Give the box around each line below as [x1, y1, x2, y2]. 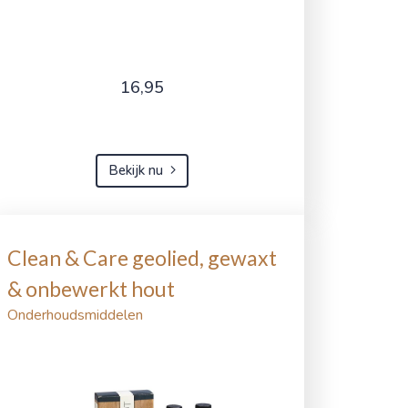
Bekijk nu [107, 161, 163, 179]
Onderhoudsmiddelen [7, 304, 143, 325]
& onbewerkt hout [7, 275, 175, 301]
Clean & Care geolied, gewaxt [7, 244, 277, 270]
